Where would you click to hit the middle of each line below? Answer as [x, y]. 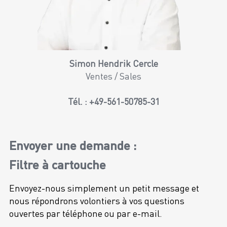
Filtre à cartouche [58, 164]
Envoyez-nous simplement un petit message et [104, 188]
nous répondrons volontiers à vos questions [97, 201]
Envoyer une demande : [73, 145]
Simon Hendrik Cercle [113, 63]
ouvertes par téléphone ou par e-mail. [86, 213]
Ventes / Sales [113, 76]
